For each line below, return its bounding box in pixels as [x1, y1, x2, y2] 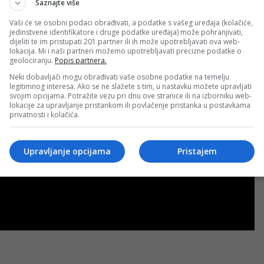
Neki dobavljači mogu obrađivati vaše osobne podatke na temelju [9, 71, 229, 82]
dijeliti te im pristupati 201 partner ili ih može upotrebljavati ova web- [9, 36, 240, 47]
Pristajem [177, 146, 217, 157]
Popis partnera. [55, 55, 107, 65]
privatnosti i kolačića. [9, 109, 80, 120]
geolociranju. [9, 55, 55, 65]
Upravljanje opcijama [24, 146, 111, 157]
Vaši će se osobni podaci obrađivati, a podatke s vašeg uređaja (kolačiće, [9, 17, 253, 28]
